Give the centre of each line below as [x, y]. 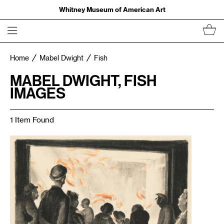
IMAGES [38, 93]
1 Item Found [32, 120]
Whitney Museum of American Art [112, 9]
